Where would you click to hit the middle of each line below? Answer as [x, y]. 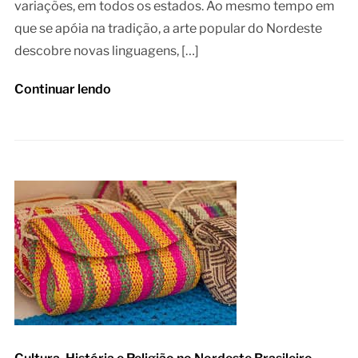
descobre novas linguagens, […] [106, 51]
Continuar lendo [62, 89]
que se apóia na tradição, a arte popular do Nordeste [168, 29]
